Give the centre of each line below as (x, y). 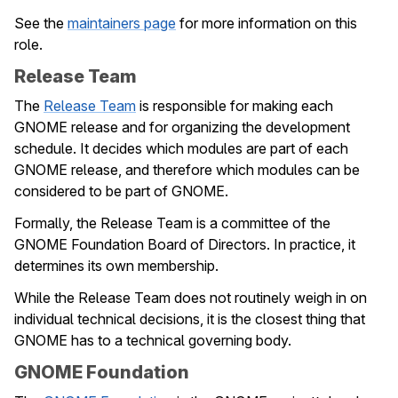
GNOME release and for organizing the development (182, 127)
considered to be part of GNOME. (121, 191)
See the (41, 23)
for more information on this (267, 23)
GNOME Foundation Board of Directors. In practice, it (185, 244)
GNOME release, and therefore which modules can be (187, 170)
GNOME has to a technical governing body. (153, 340)
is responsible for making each (235, 106)
